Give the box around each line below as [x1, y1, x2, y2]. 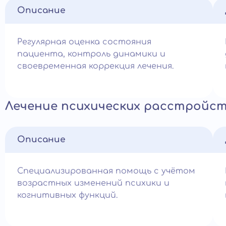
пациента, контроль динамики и [17, 49, 165, 59]
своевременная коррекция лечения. [17, 62, 174, 71]
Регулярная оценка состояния [17, 37, 151, 46]
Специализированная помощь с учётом [17, 166, 195, 176]
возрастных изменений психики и [17, 179, 169, 188]
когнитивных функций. [17, 191, 118, 200]
